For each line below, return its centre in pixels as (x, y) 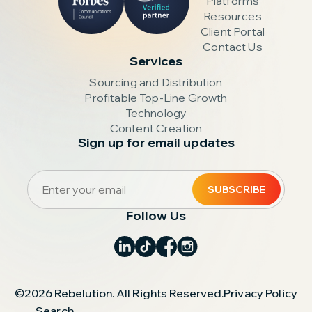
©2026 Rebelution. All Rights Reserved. (119, 294)
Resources (233, 16)
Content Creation (156, 128)
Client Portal (233, 32)
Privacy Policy (260, 294)
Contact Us (233, 47)
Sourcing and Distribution (156, 83)
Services (156, 61)
